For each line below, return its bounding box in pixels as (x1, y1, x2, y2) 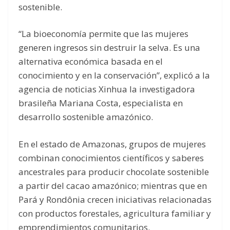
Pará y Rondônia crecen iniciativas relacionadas (18, 193, 212, 205)
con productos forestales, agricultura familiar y (18, 207, 211, 219)
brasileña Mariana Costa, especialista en (18, 97, 183, 109)
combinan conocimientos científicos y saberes (18, 151, 204, 164)
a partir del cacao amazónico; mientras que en (18, 179, 207, 191)
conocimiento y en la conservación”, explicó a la (18, 69, 210, 82)
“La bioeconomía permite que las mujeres (18, 28, 188, 40)
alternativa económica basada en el (18, 55, 163, 68)
